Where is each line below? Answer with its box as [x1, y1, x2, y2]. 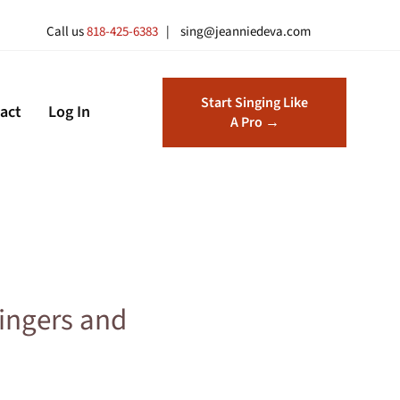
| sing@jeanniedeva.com [158, 22, 312, 41]
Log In [47, 101, 90, 123]
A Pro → [229, 112, 279, 132]
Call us [46, 22, 87, 41]
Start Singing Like [201, 93, 309, 112]
